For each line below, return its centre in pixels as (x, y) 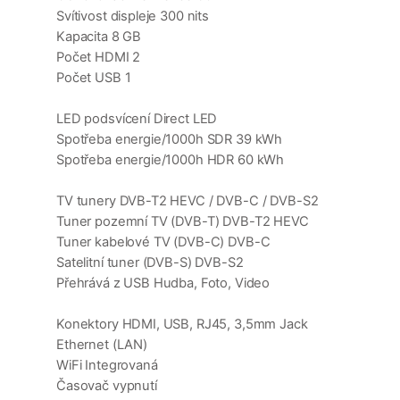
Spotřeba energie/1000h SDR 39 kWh (170, 140)
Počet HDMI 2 (99, 58)
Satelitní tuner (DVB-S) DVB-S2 (150, 263)
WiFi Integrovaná (107, 366)
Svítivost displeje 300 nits (133, 17)
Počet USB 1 (94, 78)
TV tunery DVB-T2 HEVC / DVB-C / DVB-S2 (187, 201)
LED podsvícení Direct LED (137, 119)
